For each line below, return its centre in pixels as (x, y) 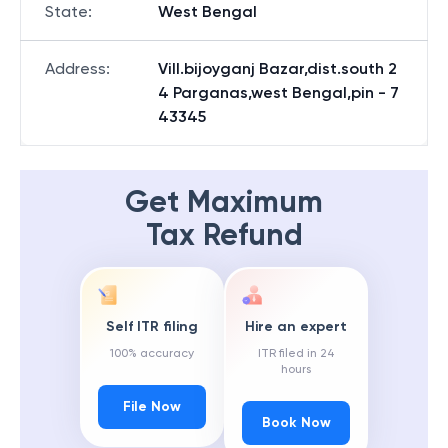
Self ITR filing (152, 327)
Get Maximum (224, 202)
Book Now (296, 423)
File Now (152, 407)
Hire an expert (296, 327)
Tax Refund (224, 235)
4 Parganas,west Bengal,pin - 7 (278, 92)
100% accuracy (152, 353)
